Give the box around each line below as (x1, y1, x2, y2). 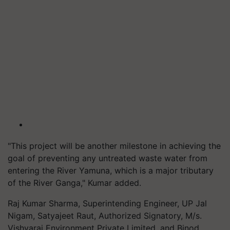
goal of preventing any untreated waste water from (8, 152, 207, 163)
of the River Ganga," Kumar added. (8, 177, 141, 188)
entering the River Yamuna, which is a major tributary (8, 165, 214, 176)
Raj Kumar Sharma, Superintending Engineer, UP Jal (8, 198, 207, 208)
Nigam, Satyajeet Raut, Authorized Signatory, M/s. (8, 210, 202, 221)
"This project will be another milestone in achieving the (8, 140, 221, 151)
